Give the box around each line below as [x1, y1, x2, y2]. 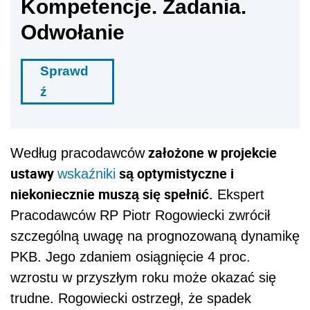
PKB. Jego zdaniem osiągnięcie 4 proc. [10, 249, 250, 265]
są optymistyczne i [116, 164, 234, 183]
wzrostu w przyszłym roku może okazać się [10, 270, 276, 286]
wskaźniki [57, 166, 116, 182]
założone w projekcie [145, 143, 277, 163]
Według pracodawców [10, 145, 145, 161]
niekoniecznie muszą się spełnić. [10, 185, 213, 204]
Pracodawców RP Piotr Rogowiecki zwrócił [10, 208, 270, 224]
